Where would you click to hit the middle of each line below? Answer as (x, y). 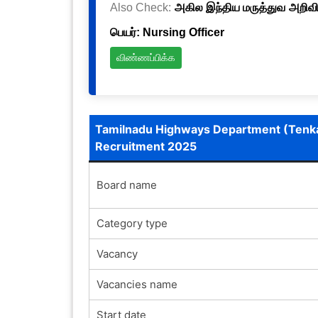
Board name (126, 185)
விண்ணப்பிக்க (146, 58)
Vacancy (117, 253)
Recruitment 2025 (146, 146)
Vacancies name (137, 284)
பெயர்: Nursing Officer (167, 32)
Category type (132, 223)
